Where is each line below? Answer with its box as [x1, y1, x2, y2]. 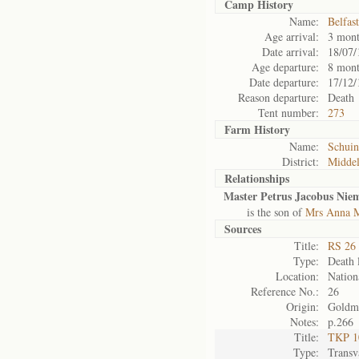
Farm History [224, 121, 290, 138]
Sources [224, 220, 261, 237]
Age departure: [252, 59, 319, 75]
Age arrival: [264, 29, 319, 44]
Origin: [286, 299, 319, 314]
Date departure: [249, 75, 319, 90]
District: [282, 154, 319, 169]
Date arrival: [262, 44, 319, 59]
